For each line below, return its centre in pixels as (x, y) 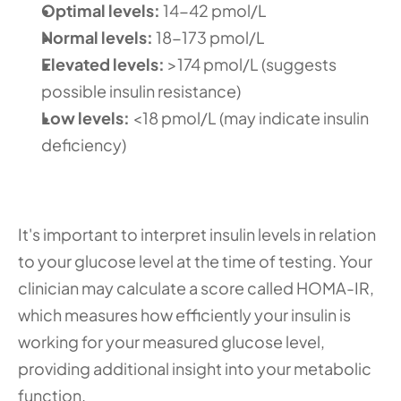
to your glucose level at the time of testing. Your (195, 261)
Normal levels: (98, 37)
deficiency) (84, 145)
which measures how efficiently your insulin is (184, 315)
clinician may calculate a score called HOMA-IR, (196, 288)
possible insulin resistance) (142, 91)
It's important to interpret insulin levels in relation (197, 234)
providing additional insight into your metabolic (195, 368)
